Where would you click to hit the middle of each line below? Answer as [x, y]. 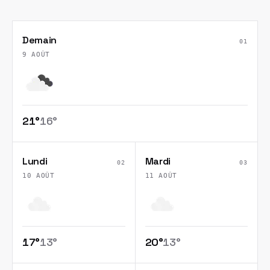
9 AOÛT [36, 55]
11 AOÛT [161, 176]
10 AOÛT [39, 176]
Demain [40, 40]
